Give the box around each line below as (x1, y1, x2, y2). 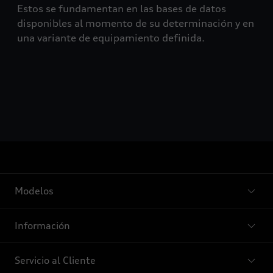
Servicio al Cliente (15, 254, 96, 266)
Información (15, 219, 70, 232)
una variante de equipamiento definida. (17, 32, 205, 44)
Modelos (15, 185, 54, 197)
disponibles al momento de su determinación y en (17, 17, 254, 29)
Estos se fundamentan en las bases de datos (17, 2, 226, 15)
